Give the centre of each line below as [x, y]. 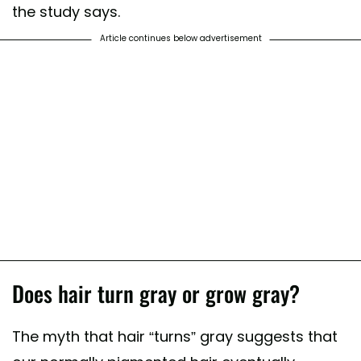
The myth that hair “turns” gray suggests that [175, 337]
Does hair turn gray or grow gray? [156, 294]
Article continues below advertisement [180, 39]
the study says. [66, 12]
